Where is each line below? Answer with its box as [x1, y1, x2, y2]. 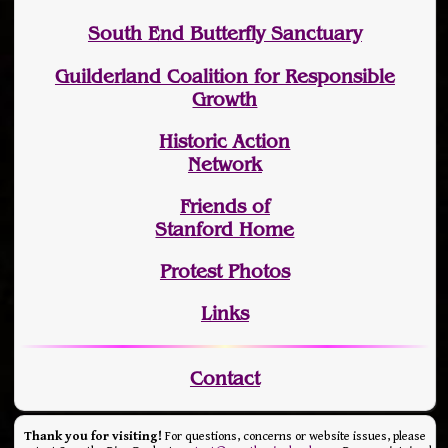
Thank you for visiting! [23, 429, 162, 445]
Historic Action [159, 129, 291, 153]
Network [187, 152, 262, 176]
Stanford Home [155, 217, 295, 241]
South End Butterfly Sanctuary [87, 22, 362, 46]
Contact [189, 366, 260, 390]
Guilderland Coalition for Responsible [54, 64, 395, 88]
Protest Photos [159, 260, 290, 284]
